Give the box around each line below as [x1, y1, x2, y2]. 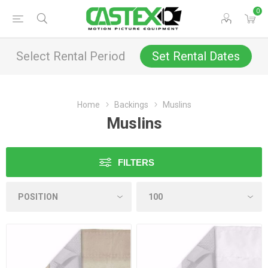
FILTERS [118, 157, 154, 167]
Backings [114, 100, 148, 109]
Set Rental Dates [152, 49, 240, 63]
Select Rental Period [16, 49, 125, 63]
